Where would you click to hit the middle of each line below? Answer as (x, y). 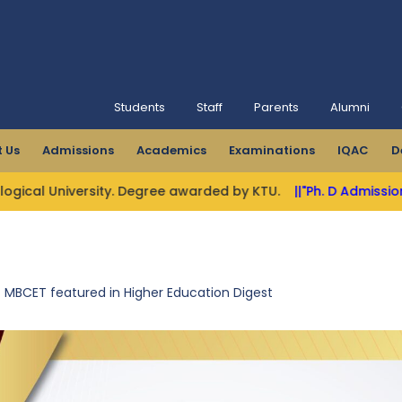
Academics (171, 150)
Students (140, 107)
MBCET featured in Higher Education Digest (139, 293)
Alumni (350, 107)
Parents (276, 107)
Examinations (272, 150)
